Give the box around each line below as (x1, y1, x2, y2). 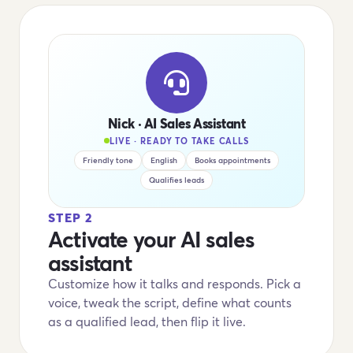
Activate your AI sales (48, 224, 255, 254)
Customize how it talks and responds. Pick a (48, 275, 301, 292)
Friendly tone (83, 154, 133, 165)
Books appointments (195, 154, 270, 165)
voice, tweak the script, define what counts (48, 294, 292, 310)
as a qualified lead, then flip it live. (48, 313, 246, 329)
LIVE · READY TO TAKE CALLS (110, 135, 249, 147)
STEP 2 (48, 209, 93, 225)
